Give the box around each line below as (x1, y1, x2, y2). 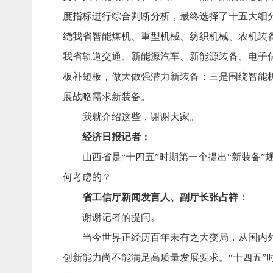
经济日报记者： (82, 132, 151, 142)
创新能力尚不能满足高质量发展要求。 (62, 252, 229, 263)
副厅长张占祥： (179, 192, 248, 202)
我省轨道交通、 (62, 51, 131, 62)
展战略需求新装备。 (62, 91, 151, 102)
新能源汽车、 (130, 51, 190, 62)
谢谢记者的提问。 (62, 212, 160, 222)
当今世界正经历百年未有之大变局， (62, 232, 238, 243)
